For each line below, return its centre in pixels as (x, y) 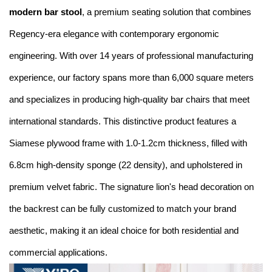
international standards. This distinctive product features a (123, 121)
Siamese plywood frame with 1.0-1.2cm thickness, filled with (128, 143)
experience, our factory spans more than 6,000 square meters (131, 78)
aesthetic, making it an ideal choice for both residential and (124, 231)
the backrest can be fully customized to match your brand (123, 209)
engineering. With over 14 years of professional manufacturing (131, 56)
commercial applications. (58, 253)
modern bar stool (46, 12)
